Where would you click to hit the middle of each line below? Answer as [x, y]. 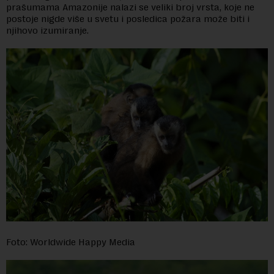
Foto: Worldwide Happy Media [71, 242]
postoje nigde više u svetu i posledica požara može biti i [128, 19]
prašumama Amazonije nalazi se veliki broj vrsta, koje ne [130, 7]
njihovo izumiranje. [47, 31]
